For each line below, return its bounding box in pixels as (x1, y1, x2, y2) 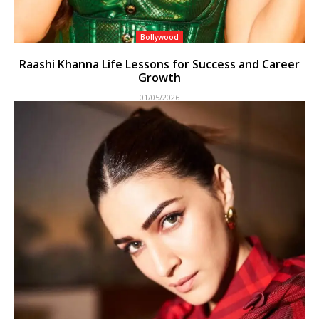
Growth (138, 69, 181, 85)
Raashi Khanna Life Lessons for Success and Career (19, 56, 300, 72)
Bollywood (140, 31, 179, 42)
